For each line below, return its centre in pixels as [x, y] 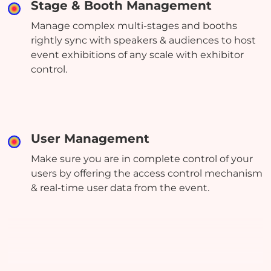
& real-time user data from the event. [120, 188]
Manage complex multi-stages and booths [134, 25]
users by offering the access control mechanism [147, 173]
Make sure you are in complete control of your [142, 158]
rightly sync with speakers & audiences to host [144, 40]
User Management [90, 138]
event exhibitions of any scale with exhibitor [138, 54]
